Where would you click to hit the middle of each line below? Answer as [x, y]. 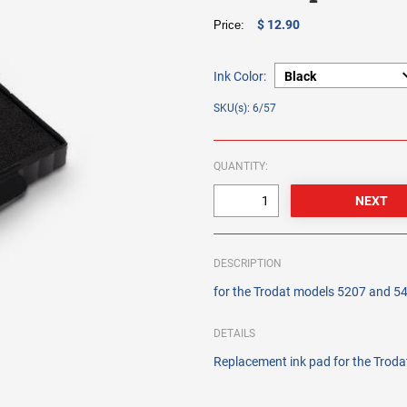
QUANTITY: [241, 167]
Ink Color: [240, 77]
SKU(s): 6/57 [245, 109]
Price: [233, 25]
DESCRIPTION [248, 264]
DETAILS [235, 334]
